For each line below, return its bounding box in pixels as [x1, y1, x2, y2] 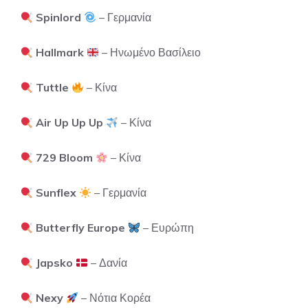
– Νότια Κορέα [78, 291, 151, 305]
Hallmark [36, 45, 85, 59]
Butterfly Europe [36, 221, 126, 234]
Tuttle [36, 80, 69, 94]
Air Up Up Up [36, 115, 104, 129]
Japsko [36, 256, 74, 269]
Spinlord [36, 10, 82, 24]
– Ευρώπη [140, 221, 195, 234]
